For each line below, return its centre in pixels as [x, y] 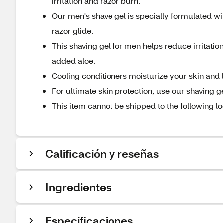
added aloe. [73, 60]
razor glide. [72, 31]
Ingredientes [78, 187]
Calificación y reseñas [102, 154]
